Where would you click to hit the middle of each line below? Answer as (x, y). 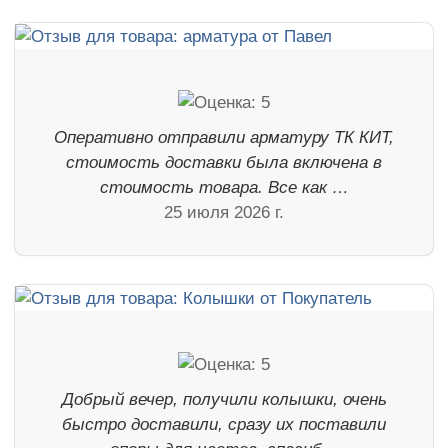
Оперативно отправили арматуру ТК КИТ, (224, 138)
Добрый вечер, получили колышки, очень (224, 399)
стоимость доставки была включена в (224, 163)
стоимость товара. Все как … (224, 188)
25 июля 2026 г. (224, 213)
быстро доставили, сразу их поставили (224, 424)
